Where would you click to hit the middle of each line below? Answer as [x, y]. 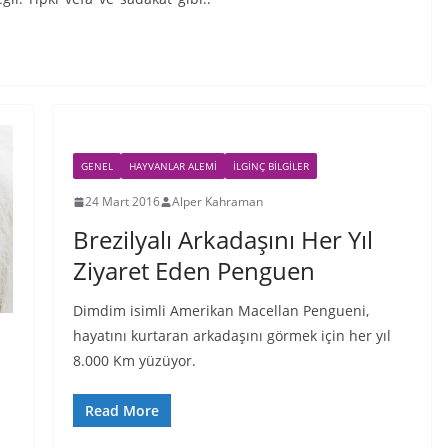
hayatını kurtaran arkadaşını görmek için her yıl [231, 335]
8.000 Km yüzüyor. [134, 360]
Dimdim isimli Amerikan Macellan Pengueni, [220, 310]
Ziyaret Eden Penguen [193, 270]
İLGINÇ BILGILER [270, 166]
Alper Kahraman [217, 201]
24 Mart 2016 [122, 201]
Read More [121, 410]
